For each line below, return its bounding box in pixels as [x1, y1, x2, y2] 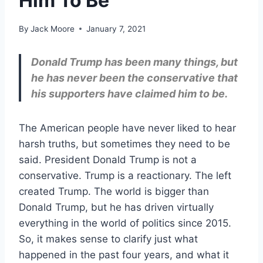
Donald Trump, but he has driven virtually [19, 201, 214, 213]
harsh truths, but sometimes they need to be [19, 137, 230, 150]
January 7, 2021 [86, 23, 146, 33]
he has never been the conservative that [31, 71, 238, 84]
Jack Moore [31, 23, 75, 33]
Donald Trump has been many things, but [31, 55, 238, 68]
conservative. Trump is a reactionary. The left [19, 169, 231, 181]
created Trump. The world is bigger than [19, 185, 209, 197]
